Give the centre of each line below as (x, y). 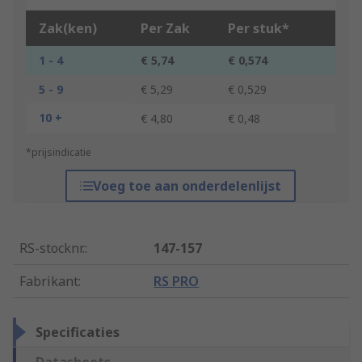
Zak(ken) (68, 29)
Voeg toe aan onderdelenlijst (187, 186)
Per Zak (165, 29)
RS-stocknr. (52, 248)
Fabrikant (49, 282)
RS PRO (177, 282)
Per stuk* (259, 29)
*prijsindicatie (59, 153)
